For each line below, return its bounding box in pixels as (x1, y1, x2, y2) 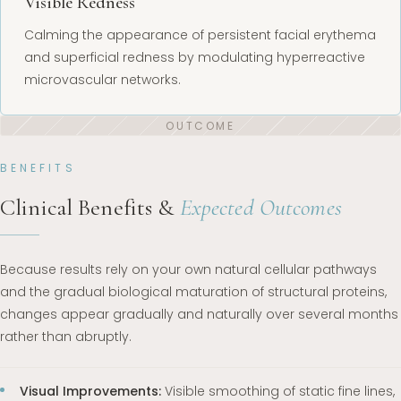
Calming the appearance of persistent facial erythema (23, 26, 376, 44)
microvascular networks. (23, 71, 181, 89)
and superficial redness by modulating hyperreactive (23, 48, 365, 66)
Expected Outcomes (179, 193, 342, 222)
